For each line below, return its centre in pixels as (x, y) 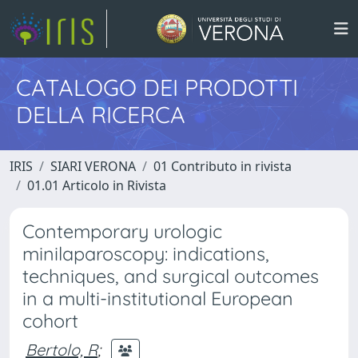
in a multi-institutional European (158, 298)
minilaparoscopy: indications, (146, 254)
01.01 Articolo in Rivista (97, 185)
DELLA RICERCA (101, 114)
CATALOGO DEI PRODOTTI (157, 87)
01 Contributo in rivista (223, 166)
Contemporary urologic (122, 231)
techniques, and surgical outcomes (171, 276)
